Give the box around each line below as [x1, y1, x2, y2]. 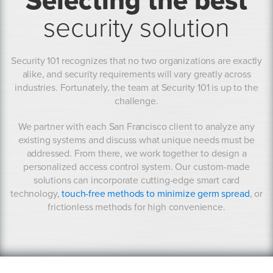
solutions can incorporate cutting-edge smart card [33, 174, 240, 186]
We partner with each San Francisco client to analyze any [18, 120, 255, 133]
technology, [10, 187, 62, 200]
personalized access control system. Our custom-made [23, 160, 250, 173]
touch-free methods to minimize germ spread [62, 187, 250, 200]
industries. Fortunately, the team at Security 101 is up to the [15, 81, 258, 94]
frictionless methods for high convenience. [48, 200, 225, 213]
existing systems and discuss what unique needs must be [18, 133, 255, 146]
